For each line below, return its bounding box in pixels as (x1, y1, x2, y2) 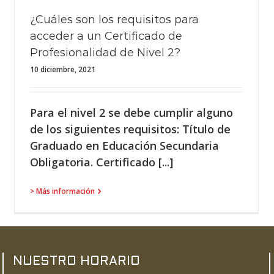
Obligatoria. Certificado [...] (30, 155, 173, 169)
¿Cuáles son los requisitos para (30, 13, 199, 26)
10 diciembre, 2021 (30, 64, 95, 75)
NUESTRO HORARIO (12, 256, 140, 267)
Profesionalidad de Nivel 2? (30, 46, 180, 59)
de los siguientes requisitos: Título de (30, 122, 231, 136)
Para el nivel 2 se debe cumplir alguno (30, 105, 233, 120)
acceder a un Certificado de (30, 29, 182, 43)
